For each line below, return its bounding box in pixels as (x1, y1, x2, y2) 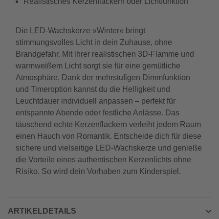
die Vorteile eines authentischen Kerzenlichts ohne (16, 155, 191, 164)
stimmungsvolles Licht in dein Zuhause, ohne (16, 38, 172, 46)
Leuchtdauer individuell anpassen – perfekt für (16, 97, 175, 105)
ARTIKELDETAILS (8, 207, 76, 215)
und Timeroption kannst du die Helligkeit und (16, 85, 170, 93)
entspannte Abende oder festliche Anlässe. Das (16, 109, 179, 117)
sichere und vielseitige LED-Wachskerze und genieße (16, 144, 202, 152)
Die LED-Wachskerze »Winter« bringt (16, 26, 145, 35)
